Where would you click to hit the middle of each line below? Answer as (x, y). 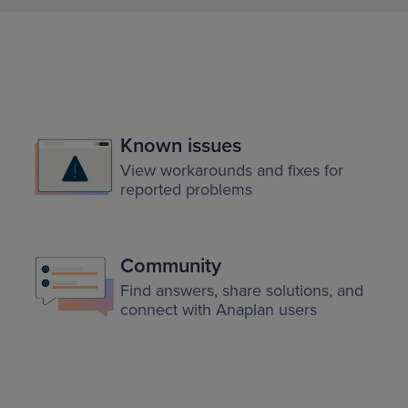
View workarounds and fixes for (232, 170)
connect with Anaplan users (219, 310)
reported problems (186, 189)
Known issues (181, 146)
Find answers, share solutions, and (242, 291)
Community (171, 266)
